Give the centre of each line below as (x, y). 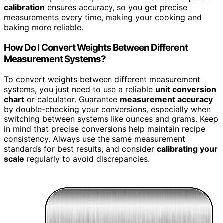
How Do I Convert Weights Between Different (96, 47)
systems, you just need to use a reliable (80, 89)
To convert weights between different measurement (102, 79)
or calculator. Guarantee (72, 99)
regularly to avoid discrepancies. (87, 159)
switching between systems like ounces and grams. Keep (111, 119)
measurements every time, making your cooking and (103, 18)
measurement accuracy (166, 99)
